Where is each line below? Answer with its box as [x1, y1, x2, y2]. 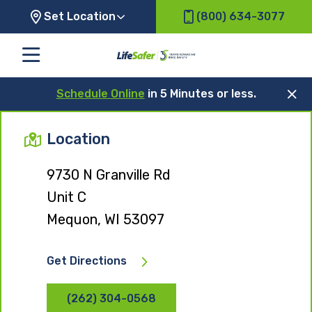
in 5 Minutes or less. [144, 86, 256, 100]
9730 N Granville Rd [47, 166, 171, 183]
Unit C [47, 188, 86, 205]
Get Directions [47, 253, 127, 267]
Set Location [44, 10, 116, 23]
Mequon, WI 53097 [47, 210, 164, 228]
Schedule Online [56, 86, 145, 100]
